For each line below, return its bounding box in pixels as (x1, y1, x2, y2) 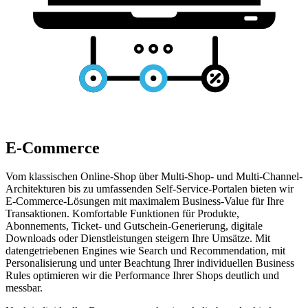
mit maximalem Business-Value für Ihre (110, 195, 284, 208)
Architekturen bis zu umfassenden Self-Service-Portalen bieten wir (5, 183, 294, 195)
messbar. (5, 282, 43, 294)
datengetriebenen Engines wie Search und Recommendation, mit (5, 245, 285, 257)
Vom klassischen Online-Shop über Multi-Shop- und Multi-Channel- (5, 170, 302, 183)
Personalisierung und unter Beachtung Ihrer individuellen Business (5, 257, 294, 269)
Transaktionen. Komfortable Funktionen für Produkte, (5, 208, 239, 220)
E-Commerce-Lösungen (5, 195, 110, 208)
